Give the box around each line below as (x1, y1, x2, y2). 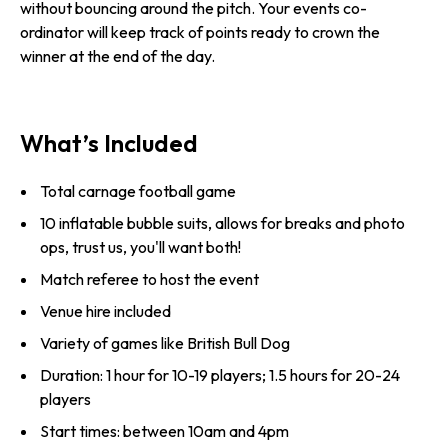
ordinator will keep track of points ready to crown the (20, 22, 380, 42)
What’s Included (20, 128, 198, 159)
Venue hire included (40, 301, 171, 322)
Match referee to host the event (40, 269, 259, 290)
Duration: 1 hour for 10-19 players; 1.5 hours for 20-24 (40, 365, 400, 386)
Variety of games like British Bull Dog (40, 333, 290, 354)
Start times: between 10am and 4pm (40, 421, 289, 442)
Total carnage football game (40, 181, 236, 202)
